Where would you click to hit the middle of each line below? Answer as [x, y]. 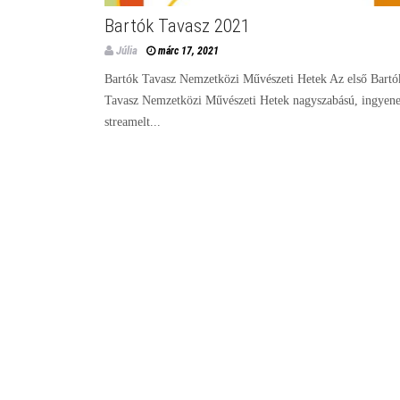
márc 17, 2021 [188, 50]
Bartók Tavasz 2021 [177, 25]
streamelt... [133, 121]
